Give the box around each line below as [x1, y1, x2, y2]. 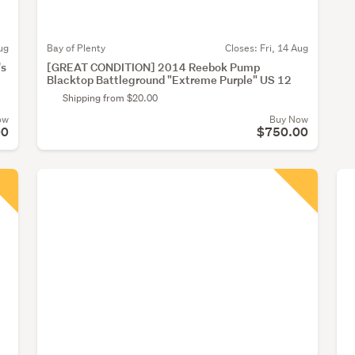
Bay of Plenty [47, 40, 105, 55]
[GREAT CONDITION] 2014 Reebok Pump [47, 59, 260, 74]
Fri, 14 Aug [259, 40, 308, 55]
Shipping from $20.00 [63, 90, 158, 105]
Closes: [224, 40, 260, 55]
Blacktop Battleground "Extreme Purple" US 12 [47, 71, 292, 87]
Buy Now [269, 112, 308, 126]
